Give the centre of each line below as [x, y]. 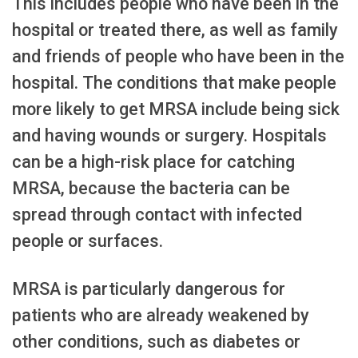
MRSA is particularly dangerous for [149, 288]
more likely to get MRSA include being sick [176, 109]
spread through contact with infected [157, 214]
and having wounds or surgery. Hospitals [169, 135]
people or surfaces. [88, 241]
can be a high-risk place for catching [153, 161]
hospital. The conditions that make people [174, 82]
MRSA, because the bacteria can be [151, 188]
